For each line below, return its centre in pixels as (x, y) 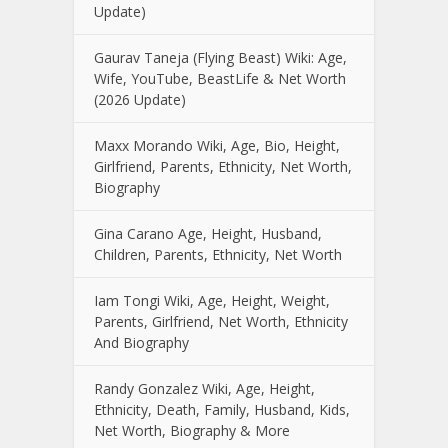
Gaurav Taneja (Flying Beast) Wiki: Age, (220, 57)
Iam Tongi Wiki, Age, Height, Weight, (212, 300)
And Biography (141, 342)
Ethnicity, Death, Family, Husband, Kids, (222, 409)
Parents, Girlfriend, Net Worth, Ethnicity (221, 321)
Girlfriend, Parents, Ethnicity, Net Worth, (223, 166)
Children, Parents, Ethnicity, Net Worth (218, 254)
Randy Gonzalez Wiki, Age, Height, (204, 388)
